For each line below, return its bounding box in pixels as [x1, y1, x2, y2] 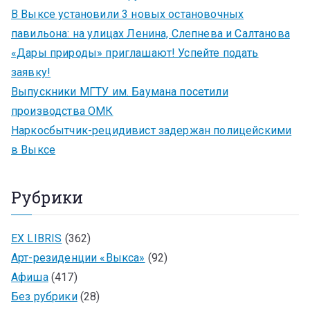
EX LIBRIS [11, 231, 62, 245]
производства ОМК [11, 104, 113, 118]
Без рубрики [11, 289, 77, 303]
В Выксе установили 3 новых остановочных [11, 7, 244, 21]
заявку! [11, 65, 51, 79]
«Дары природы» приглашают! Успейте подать [11, 46, 259, 60]
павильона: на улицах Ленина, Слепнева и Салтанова [11, 26, 290, 40]
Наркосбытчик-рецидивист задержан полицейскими [11, 123, 292, 137]
